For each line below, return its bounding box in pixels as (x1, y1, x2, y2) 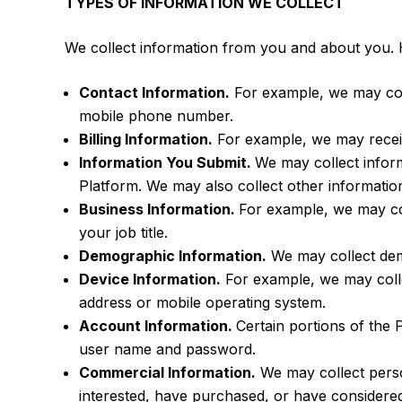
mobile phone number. (79, 107, 233, 125)
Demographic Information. (79, 247, 267, 265)
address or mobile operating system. (79, 293, 326, 311)
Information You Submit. (79, 153, 255, 171)
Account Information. (79, 317, 236, 335)
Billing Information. (79, 130, 213, 148)
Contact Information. (79, 83, 230, 101)
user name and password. (79, 340, 256, 358)
